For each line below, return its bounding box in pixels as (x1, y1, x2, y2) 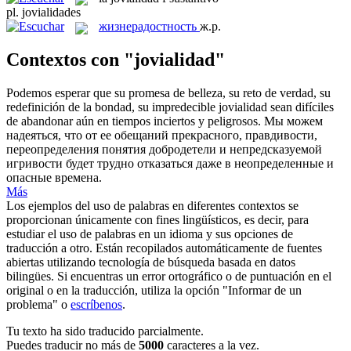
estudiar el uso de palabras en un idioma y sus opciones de (6, 227, 293, 241)
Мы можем (264, 114, 323, 128)
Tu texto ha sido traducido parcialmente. (6, 324, 204, 338)
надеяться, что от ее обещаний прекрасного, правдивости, (6, 128, 317, 143)
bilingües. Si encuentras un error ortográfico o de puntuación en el (6, 270, 331, 284)
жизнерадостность (99, 20, 197, 34)
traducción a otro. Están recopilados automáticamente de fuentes (6, 241, 322, 255)
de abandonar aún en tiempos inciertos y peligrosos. (6, 114, 261, 128)
